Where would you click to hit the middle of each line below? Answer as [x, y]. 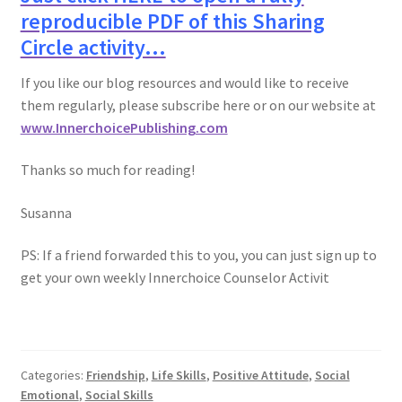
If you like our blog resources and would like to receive [184, 82]
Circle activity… [93, 47]
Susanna [46, 212]
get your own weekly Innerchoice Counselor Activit [175, 278]
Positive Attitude [260, 376]
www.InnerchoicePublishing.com [124, 127]
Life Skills [179, 376]
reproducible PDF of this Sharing [172, 21]
